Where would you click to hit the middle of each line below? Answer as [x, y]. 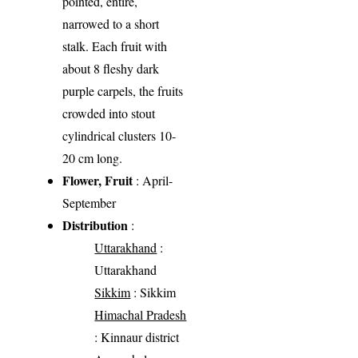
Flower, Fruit [98, 181]
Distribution [95, 225]
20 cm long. [93, 158]
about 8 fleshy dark [111, 69]
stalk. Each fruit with [115, 46]
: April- [153, 181]
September [89, 203]
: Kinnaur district [137, 337]
